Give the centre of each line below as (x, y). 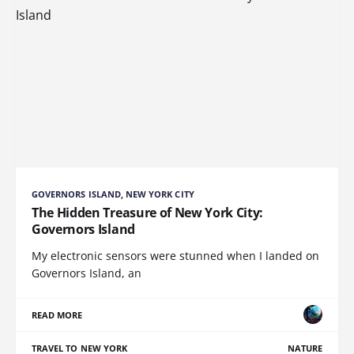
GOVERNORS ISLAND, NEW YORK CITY (113, 194)
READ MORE (57, 314)
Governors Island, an (87, 273)
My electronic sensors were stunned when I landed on (175, 255)
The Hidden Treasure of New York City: (148, 212)
